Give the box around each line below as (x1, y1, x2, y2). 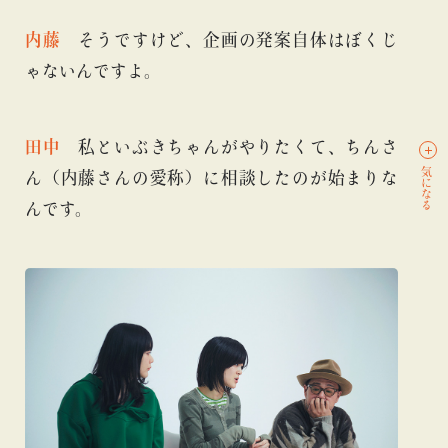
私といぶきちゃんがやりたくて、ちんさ (60, 137, 399, 155)
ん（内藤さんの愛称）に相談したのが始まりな (25, 168, 398, 186)
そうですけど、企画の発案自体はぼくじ (60, 30, 399, 48)
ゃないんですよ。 (25, 61, 161, 79)
